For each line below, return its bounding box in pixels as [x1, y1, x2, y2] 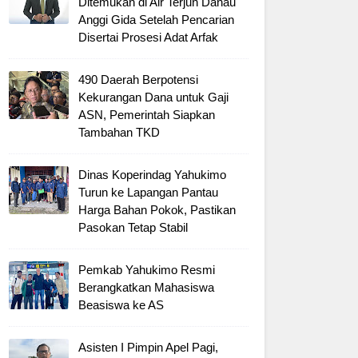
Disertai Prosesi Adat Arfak [78, 30, 218, 44]
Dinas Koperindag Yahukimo [78, 168, 226, 181]
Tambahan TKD [78, 125, 160, 139]
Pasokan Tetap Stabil [78, 221, 188, 234]
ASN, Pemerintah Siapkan [78, 108, 215, 121]
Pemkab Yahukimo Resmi [78, 263, 215, 276]
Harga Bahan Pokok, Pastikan [78, 203, 236, 217]
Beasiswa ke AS [78, 298, 164, 312]
